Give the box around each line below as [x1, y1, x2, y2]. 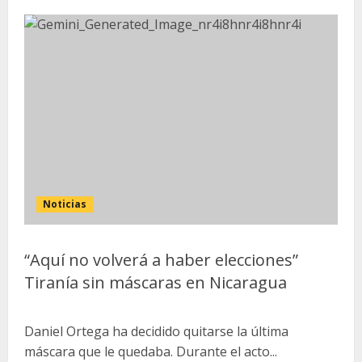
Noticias [43, 197, 86, 211]
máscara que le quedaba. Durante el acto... [24, 343, 277, 360]
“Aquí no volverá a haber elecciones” [24, 249, 298, 271]
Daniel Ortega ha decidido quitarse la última [24, 322, 288, 340]
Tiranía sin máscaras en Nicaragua [24, 271, 287, 293]
